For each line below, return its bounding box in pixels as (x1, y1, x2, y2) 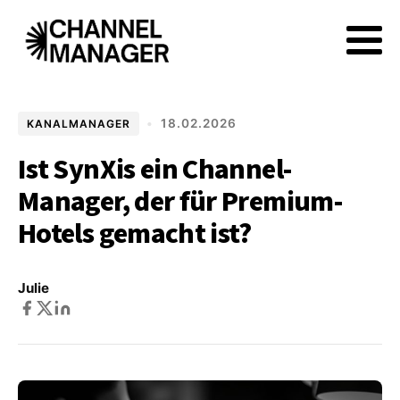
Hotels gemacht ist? (18, 212, 252, 254)
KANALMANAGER (27, 116, 130, 130)
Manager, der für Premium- (18, 180, 342, 222)
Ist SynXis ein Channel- (18, 148, 292, 190)
